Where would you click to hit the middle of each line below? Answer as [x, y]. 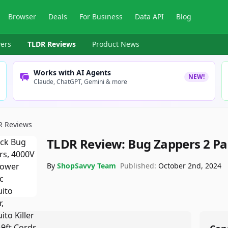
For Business [101, 17]
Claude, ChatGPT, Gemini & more [81, 82]
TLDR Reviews [52, 44]
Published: [138, 166]
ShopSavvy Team [87, 166]
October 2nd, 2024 [190, 166]
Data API [150, 17]
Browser [22, 17]
